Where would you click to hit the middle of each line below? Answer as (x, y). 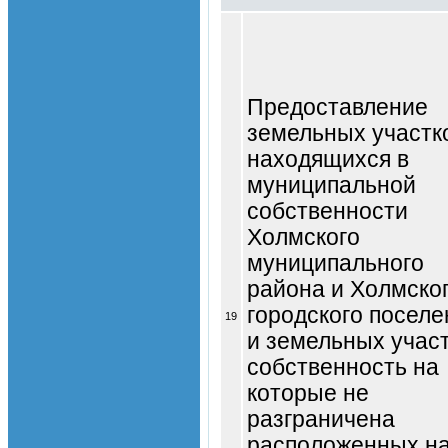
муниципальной (331, 185)
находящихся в (328, 159)
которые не (308, 393)
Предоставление (337, 107)
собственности (327, 211)
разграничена (321, 419)
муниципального (335, 263)
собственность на (343, 367)
